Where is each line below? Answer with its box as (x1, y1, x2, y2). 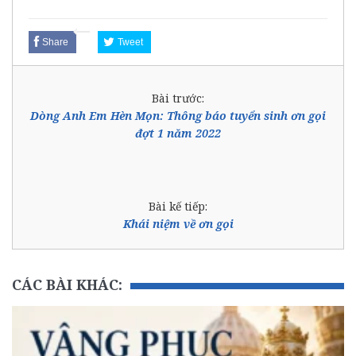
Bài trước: (152, 90, 204, 106)
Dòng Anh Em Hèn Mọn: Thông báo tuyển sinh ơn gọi (30, 107, 326, 123)
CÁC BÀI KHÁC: (12, 274, 122, 294)
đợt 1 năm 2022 (135, 125, 221, 141)
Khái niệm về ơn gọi (122, 215, 234, 231)
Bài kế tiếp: (149, 198, 207, 214)
